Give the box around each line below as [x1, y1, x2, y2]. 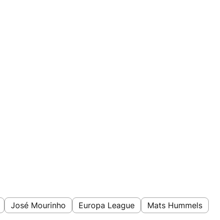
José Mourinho [11, 200, 66, 210]
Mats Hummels [147, 200, 202, 210]
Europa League [79, 200, 135, 210]
